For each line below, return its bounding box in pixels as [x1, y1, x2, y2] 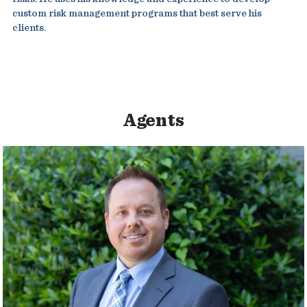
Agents [123, 112, 184, 130]
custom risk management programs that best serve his [12, 8, 262, 19]
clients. [12, 23, 46, 33]
